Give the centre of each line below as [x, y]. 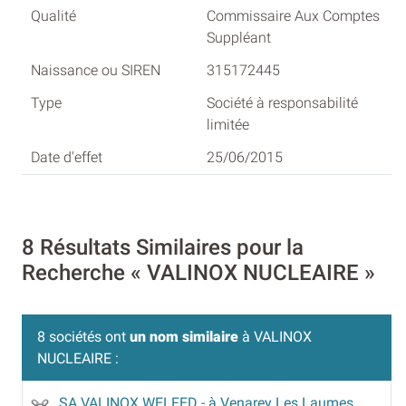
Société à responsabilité [282, 103]
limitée [228, 125]
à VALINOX [275, 336]
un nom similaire [184, 336]
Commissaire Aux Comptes [293, 16]
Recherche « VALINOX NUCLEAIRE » [198, 272]
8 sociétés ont [83, 336]
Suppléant [239, 38]
